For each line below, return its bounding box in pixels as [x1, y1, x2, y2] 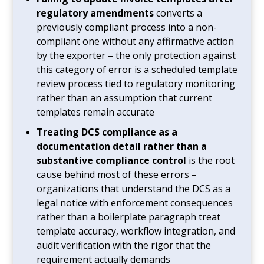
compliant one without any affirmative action [37, 34, 235, 48]
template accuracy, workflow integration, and [37, 224, 236, 237]
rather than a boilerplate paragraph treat [37, 210, 221, 223]
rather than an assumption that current [37, 91, 213, 104]
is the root [186, 153, 235, 167]
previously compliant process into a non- [37, 20, 217, 34]
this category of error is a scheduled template [37, 62, 238, 76]
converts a [154, 6, 203, 19]
